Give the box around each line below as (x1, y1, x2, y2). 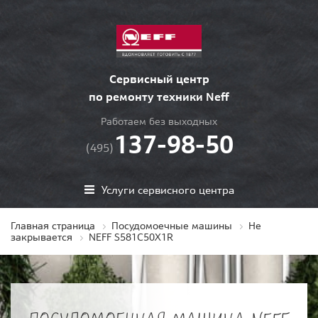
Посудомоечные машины (111, 219, 232, 233)
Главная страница (11, 219, 95, 233)
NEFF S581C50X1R (89, 231, 173, 244)
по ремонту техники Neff (89, 89, 229, 104)
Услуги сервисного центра (101, 182, 234, 197)
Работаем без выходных (101, 115, 217, 128)
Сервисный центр (109, 72, 209, 87)
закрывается (11, 231, 72, 244)
